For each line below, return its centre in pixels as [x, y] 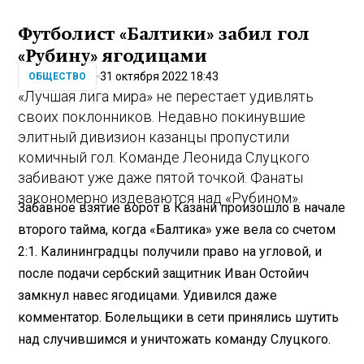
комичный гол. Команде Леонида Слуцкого [164, 158]
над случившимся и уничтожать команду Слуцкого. [175, 339]
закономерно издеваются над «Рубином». [160, 198]
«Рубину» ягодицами [113, 56]
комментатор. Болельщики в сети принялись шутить [179, 317]
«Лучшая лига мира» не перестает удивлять [166, 97]
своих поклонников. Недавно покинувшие [162, 117]
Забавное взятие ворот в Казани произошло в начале [182, 207]
